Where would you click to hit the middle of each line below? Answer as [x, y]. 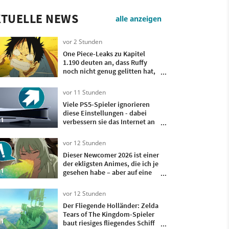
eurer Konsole [84, 131]
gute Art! [76, 181]
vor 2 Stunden [82, 42]
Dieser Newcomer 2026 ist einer [111, 155]
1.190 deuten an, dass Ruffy [105, 63]
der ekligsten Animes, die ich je [110, 164]
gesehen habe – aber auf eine [107, 173]
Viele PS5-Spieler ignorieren [106, 105]
